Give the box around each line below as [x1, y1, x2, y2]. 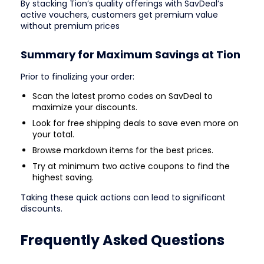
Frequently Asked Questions [21, 230, 225, 250]
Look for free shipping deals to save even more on [32, 117, 239, 130]
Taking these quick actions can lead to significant [21, 192, 226, 204]
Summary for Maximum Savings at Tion [21, 47, 240, 62]
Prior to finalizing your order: [21, 71, 134, 83]
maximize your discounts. [32, 101, 137, 114]
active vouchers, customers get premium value [21, 8, 218, 21]
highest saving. [32, 171, 94, 184]
